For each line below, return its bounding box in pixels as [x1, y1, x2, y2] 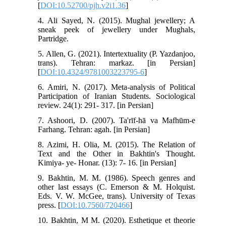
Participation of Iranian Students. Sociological [38, 91, 195, 100]
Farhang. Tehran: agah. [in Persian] [38, 125, 150, 134]
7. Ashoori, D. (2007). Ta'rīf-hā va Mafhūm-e [38, 116, 195, 125]
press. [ [38, 200, 61, 209]
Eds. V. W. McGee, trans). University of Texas [38, 191, 195, 200]
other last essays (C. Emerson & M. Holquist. [38, 182, 195, 191]
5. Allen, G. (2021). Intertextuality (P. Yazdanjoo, [38, 49, 195, 58]
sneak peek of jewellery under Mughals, [38, 25, 195, 34]
